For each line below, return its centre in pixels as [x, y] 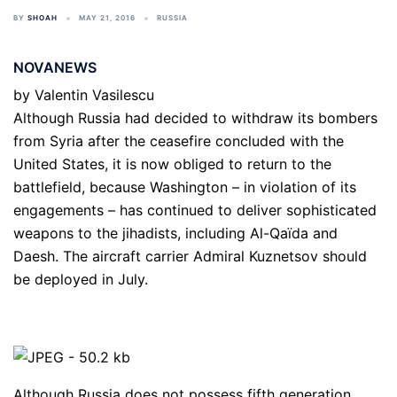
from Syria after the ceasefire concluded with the [179, 141]
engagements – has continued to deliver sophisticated [195, 210]
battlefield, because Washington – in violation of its [185, 187]
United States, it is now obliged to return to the [172, 164]
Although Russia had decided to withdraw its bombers [195, 118]
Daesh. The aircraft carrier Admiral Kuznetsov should [190, 256]
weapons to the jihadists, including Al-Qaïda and [175, 233]
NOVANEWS [55, 67]
